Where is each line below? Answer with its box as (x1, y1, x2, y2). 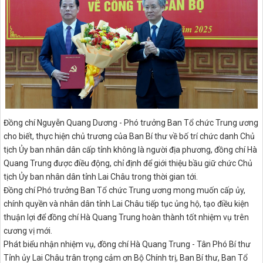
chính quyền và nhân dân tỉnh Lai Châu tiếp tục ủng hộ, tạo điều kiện (4, 198, 249, 208)
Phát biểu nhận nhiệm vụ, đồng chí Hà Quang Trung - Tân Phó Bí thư (4, 239, 251, 249)
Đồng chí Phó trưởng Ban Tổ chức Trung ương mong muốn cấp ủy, (4, 185, 245, 195)
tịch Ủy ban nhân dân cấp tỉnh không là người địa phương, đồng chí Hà (4, 144, 257, 154)
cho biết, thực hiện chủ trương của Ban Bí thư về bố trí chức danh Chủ (4, 131, 255, 141)
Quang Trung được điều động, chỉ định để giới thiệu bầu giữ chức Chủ (4, 158, 252, 168)
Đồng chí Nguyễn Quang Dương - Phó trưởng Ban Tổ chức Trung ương (4, 117, 258, 127)
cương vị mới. (4, 225, 52, 235)
